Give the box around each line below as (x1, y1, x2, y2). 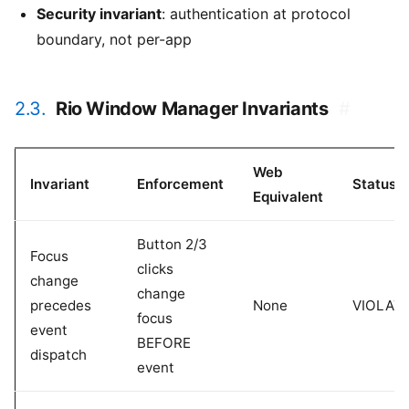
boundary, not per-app (37, 30, 192, 49)
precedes (30, 297, 91, 315)
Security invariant (37, 5, 162, 24)
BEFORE (137, 334, 191, 352)
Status (352, 175, 396, 194)
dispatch (30, 346, 87, 364)
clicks (137, 260, 173, 278)
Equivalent (253, 188, 323, 206)
